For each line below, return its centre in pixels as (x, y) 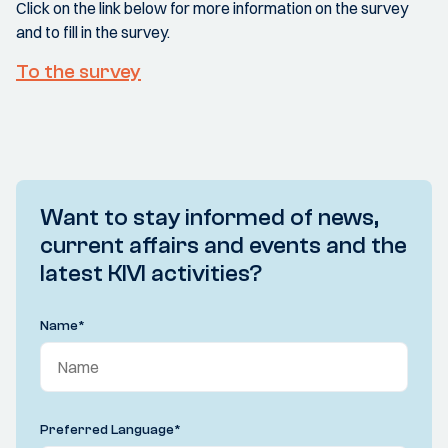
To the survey (78, 71)
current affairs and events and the (223, 245)
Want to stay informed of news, (209, 217)
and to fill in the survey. (93, 32)
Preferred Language (107, 429)
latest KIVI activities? (151, 273)
